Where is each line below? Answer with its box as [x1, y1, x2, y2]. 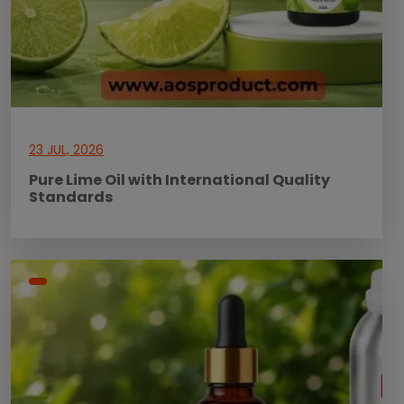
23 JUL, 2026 [29, 141, 104, 159]
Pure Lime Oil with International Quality [29, 170, 330, 190]
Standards [29, 187, 113, 207]
